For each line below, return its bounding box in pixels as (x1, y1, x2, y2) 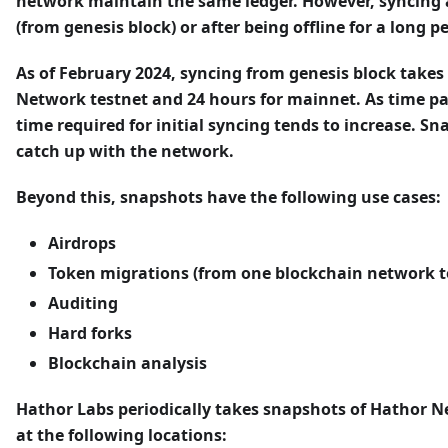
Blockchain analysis (48, 352, 207, 375)
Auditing (48, 292, 118, 315)
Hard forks (48, 322, 132, 345)
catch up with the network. (16, 140, 234, 163)
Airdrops (48, 232, 116, 255)
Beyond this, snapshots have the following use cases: (16, 186, 441, 209)
